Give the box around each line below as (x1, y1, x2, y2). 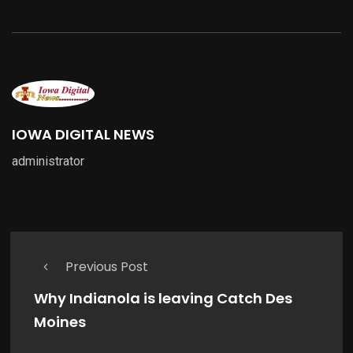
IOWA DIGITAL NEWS (12, 124, 154, 145)
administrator (12, 154, 84, 169)
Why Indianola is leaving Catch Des (34, 288, 292, 309)
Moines (34, 312, 86, 333)
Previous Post (65, 258, 148, 277)
